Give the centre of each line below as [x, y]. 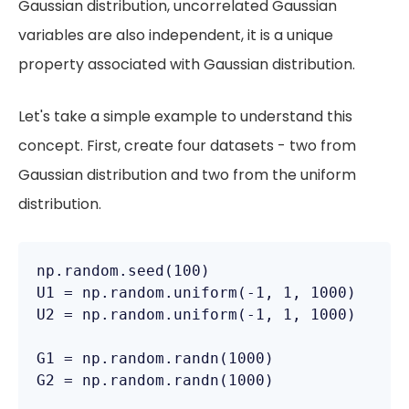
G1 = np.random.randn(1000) [155, 358]
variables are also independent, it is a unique [176, 35]
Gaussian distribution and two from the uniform [187, 175]
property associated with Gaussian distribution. [187, 64]
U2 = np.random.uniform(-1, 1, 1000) [196, 315]
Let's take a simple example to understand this [185, 116]
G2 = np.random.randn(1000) [155, 380]
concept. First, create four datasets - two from [187, 146]
